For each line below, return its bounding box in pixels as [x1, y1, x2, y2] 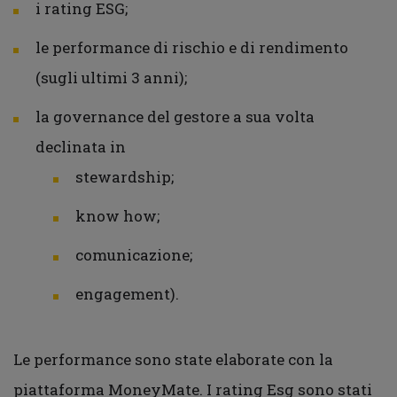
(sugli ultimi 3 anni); [35, 66, 187, 88]
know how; [75, 205, 160, 226]
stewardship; [75, 166, 174, 187]
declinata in [35, 136, 126, 157]
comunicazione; [75, 244, 192, 265]
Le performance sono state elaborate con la [13, 348, 333, 370]
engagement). [75, 283, 179, 304]
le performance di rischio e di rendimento [35, 36, 348, 58]
